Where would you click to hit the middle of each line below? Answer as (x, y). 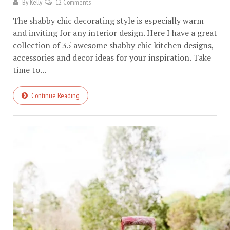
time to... (30, 70)
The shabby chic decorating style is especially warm (108, 20)
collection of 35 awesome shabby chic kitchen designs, (113, 45)
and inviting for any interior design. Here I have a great (115, 33)
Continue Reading (55, 95)
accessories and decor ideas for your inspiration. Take (112, 57)
